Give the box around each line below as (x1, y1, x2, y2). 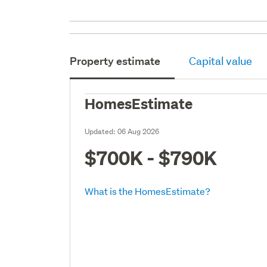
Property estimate (70, 54, 161, 68)
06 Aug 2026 (117, 126, 160, 136)
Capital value (189, 54, 253, 68)
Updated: (85, 126, 118, 136)
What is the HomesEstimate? (85, 184, 211, 197)
